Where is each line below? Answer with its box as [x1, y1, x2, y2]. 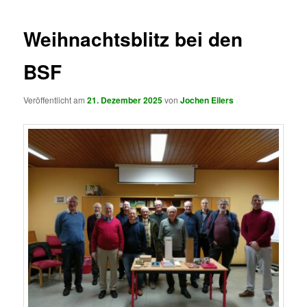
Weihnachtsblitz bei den [23, 24, 243, 53]
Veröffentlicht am [23, 94, 88, 106]
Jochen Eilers [180, 94, 234, 107]
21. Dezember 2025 [87, 94, 163, 107]
